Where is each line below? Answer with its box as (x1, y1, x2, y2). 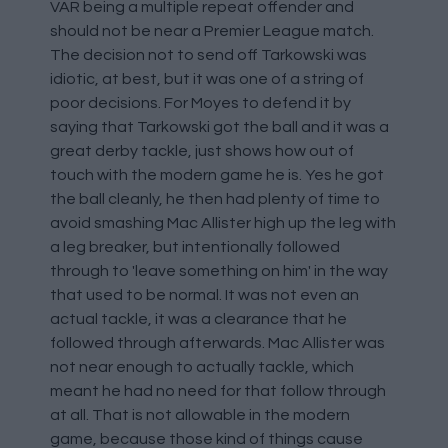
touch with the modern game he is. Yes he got (50, 166, 384, 183)
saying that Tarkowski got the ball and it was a (50, 118, 389, 135)
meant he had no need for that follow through (50, 382, 386, 399)
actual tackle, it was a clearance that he (50, 310, 347, 327)
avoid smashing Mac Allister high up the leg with (50, 214, 396, 231)
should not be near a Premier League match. (50, 22, 374, 39)
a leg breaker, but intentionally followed (50, 238, 340, 255)
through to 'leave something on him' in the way (50, 262, 388, 279)
